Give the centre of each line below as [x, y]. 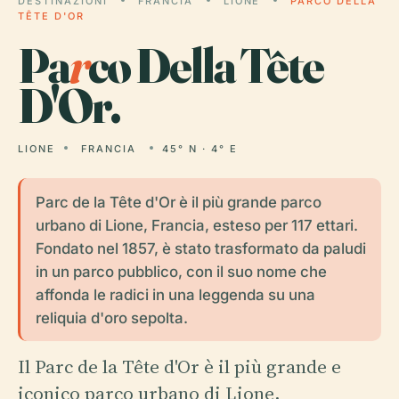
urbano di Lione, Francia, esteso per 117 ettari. [196, 225]
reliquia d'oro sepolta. [111, 318]
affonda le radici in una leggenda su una [175, 294]
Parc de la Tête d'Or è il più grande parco [178, 202]
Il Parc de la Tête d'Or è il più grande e [179, 366]
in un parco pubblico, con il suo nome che [181, 271]
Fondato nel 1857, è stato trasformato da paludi [200, 248]
